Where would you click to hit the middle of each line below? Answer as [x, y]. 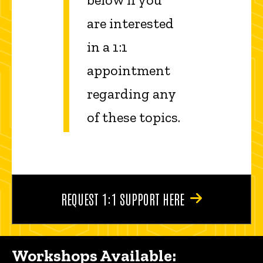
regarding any [131, 93]
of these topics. [134, 117]
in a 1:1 [107, 46]
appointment [129, 70]
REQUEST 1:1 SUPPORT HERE [122, 198]
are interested [130, 23]
